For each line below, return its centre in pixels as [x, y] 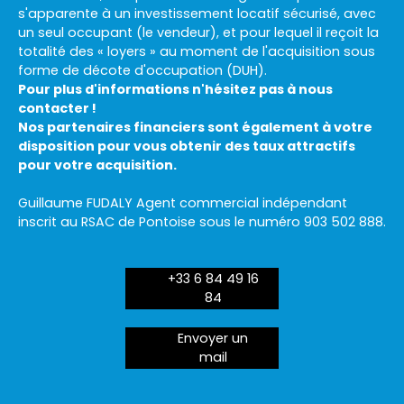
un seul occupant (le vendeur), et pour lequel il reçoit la [198, 32]
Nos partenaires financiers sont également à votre [195, 127]
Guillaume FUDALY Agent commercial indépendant [183, 202]
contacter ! [57, 108]
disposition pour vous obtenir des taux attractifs [187, 146]
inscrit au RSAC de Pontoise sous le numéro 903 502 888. [202, 221]
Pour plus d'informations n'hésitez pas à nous [175, 89]
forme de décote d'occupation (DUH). [142, 70]
